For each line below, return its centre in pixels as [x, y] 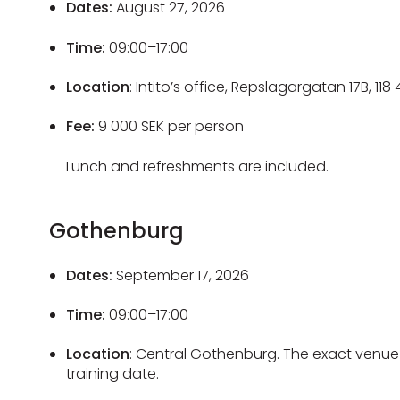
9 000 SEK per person [170, 127]
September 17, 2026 [183, 275]
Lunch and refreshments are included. [198, 166]
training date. [115, 374]
